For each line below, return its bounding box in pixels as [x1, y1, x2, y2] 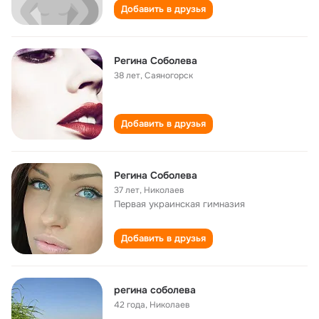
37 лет [114, 184, 140, 196]
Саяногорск [145, 70, 193, 81]
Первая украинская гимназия [114, 198, 245, 210]
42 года [114, 299, 145, 310]
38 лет [114, 70, 140, 81]
